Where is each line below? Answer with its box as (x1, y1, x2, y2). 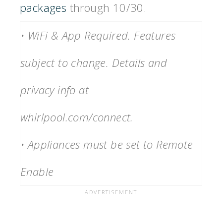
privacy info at (20, 82, 89, 98)
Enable (20, 164, 54, 179)
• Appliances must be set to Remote (20, 137, 193, 152)
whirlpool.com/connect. (20, 110, 133, 125)
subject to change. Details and (20, 55, 167, 70)
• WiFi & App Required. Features (20, 28, 176, 43)
